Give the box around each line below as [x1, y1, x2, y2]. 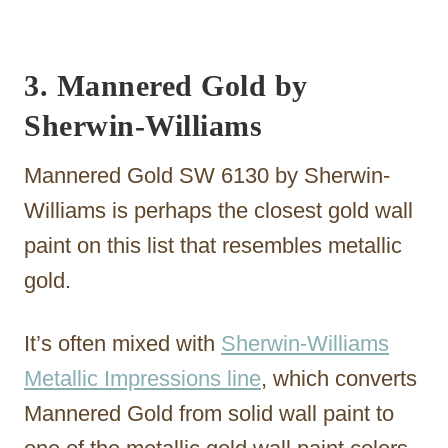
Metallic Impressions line [24, 365, 261, 391]
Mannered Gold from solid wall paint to [24, 400, 394, 426]
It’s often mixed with [24, 330, 221, 356]
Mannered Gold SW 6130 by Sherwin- [24, 162, 390, 188]
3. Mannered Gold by [24, 68, 308, 102]
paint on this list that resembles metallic [24, 232, 402, 258]
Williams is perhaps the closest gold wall [24, 197, 413, 223]
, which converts [261, 365, 417, 391]
